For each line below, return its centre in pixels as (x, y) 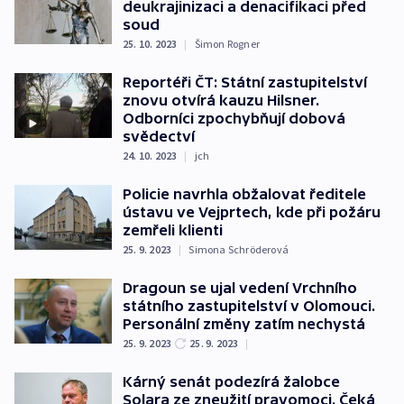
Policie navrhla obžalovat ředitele (244, 194)
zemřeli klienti (173, 230)
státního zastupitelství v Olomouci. (249, 306)
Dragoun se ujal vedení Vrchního (240, 288)
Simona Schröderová (239, 249)
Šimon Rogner (227, 44)
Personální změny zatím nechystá (244, 324)
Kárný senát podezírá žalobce (231, 381)
